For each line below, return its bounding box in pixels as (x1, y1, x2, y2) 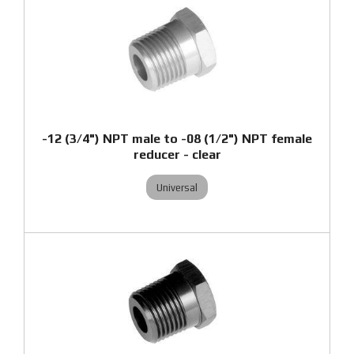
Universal (156, 181, 198, 194)
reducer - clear (133, 147, 221, 162)
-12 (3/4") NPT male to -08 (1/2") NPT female (42, 131, 312, 146)
